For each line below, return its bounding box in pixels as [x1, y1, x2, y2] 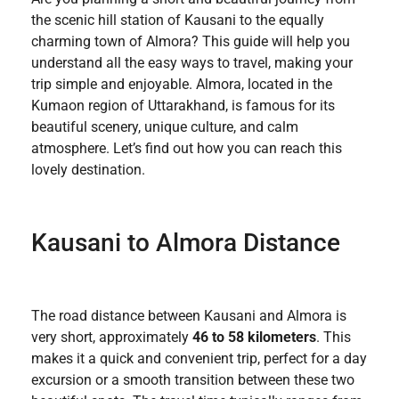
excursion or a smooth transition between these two [31, 371, 354, 389]
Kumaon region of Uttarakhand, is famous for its [31, 97, 335, 115]
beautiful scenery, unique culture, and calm [31, 118, 298, 136]
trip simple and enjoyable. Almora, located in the [31, 76, 332, 94]
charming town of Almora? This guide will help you [31, 33, 350, 51]
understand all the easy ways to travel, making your [31, 54, 353, 72]
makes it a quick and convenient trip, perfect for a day [31, 350, 367, 368]
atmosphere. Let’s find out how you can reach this [31, 140, 342, 158]
